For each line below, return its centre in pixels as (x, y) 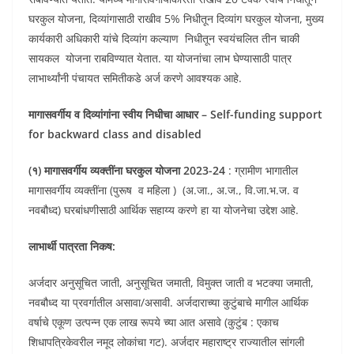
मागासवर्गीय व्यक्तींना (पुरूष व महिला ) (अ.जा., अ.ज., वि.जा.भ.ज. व (164, 190)
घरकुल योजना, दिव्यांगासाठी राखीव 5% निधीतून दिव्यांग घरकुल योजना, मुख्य (176, 19)
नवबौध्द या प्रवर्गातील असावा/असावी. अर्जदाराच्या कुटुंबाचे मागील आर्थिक (168, 302)
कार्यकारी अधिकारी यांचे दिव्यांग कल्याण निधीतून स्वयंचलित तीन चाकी (164, 38)
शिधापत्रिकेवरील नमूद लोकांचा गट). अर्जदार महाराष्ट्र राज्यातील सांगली (166, 342)
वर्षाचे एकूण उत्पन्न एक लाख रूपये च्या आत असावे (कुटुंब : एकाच (154, 322)
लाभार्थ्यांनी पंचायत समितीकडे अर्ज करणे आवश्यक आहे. (135, 78)
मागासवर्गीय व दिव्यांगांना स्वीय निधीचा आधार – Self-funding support (175, 114)
